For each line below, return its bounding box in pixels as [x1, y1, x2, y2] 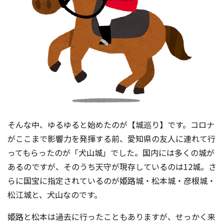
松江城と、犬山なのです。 [7, 188, 102, 200]
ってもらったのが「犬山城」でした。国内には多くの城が [7, 146, 214, 158]
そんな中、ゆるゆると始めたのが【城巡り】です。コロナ [7, 118, 214, 130]
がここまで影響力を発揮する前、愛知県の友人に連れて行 [7, 132, 215, 144]
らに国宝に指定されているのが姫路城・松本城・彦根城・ [7, 174, 215, 186]
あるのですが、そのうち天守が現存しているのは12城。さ [7, 160, 216, 172]
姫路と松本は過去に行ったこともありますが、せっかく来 [7, 210, 215, 222]
